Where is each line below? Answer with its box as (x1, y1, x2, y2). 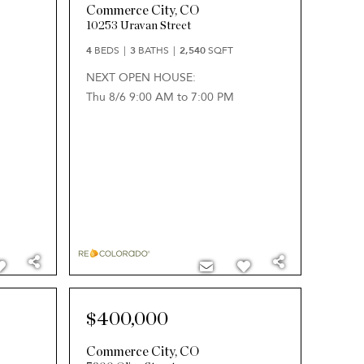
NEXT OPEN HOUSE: (85, 70, 196, 85)
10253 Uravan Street (85, 20, 191, 32)
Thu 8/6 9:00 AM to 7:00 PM (85, 89, 234, 105)
